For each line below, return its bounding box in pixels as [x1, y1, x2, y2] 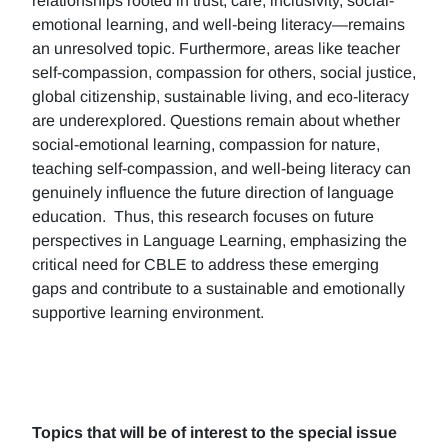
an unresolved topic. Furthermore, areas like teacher [32, 40, 400, 57]
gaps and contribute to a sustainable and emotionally [32, 280, 405, 297]
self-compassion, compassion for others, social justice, [32, 64, 416, 81]
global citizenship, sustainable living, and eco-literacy [32, 88, 409, 105]
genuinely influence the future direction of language [32, 184, 394, 201]
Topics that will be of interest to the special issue [32, 424, 397, 441]
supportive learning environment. [32, 304, 264, 321]
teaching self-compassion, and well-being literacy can [32, 160, 411, 177]
